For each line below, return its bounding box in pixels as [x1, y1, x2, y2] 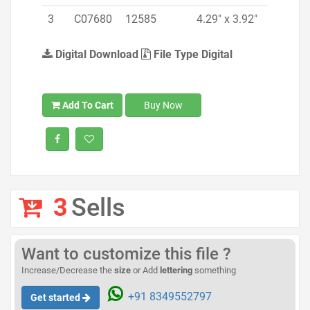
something [192, 265, 236, 275]
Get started [30, 292, 80, 303]
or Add [131, 265, 160, 275]
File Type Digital [151, 48, 232, 61]
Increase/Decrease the [21, 265, 114, 275]
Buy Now [144, 100, 183, 111]
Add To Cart [62, 100, 113, 111]
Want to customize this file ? [21, 244, 231, 264]
